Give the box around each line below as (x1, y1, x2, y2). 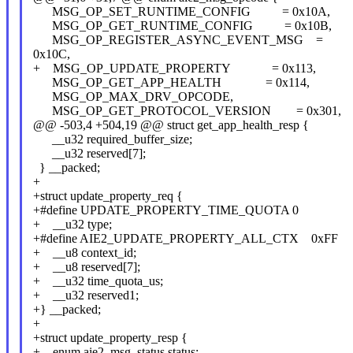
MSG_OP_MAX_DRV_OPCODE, (32, 89, 233, 103)
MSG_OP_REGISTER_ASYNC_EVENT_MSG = (32, 32, 323, 46)
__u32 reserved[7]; (32, 146, 146, 160)
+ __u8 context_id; (32, 245, 136, 259)
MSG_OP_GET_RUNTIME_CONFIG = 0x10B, (32, 18, 332, 32)
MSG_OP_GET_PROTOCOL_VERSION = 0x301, (32, 103, 341, 117)
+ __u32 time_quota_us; (32, 273, 163, 288)
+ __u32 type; (32, 217, 112, 231)
